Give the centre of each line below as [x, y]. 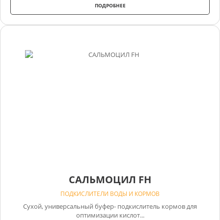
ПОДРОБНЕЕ [110, 5]
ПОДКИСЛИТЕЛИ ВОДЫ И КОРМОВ [110, 193]
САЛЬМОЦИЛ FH [110, 179]
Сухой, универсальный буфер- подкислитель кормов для [110, 206]
